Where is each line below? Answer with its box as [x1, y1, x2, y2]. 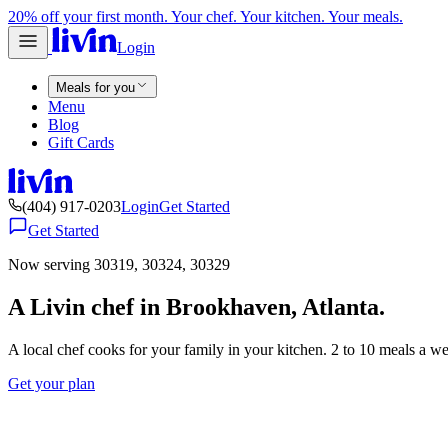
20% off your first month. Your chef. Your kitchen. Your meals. [8, 8, 403, 25]
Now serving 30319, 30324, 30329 [8, 256, 230, 273]
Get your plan [8, 374, 95, 392]
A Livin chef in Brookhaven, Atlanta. [8, 293, 385, 320]
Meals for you [56, 80, 135, 95]
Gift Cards [48, 134, 114, 151]
